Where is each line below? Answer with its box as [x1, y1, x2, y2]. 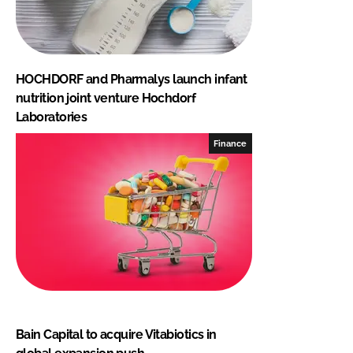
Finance [214, 138, 247, 148]
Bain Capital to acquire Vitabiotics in [16, 326, 217, 342]
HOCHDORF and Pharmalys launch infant [16, 71, 247, 87]
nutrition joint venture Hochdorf [16, 90, 196, 106]
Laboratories [16, 109, 87, 124]
